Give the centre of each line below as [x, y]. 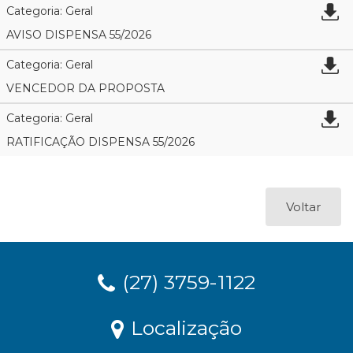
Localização [184, 328]
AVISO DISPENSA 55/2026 [79, 35]
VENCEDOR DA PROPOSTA [85, 88]
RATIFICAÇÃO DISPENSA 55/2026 [100, 142]
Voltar [303, 207]
